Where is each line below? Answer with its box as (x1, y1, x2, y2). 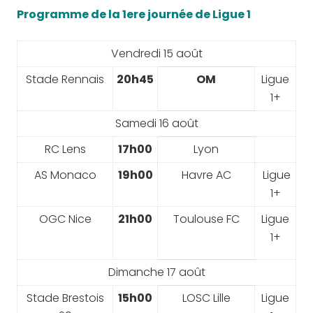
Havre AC (181, 167, 231, 183)
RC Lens (44, 141, 86, 157)
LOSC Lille (182, 290, 231, 306)
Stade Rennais (26, 71, 104, 87)
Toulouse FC (173, 211, 240, 227)
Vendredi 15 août (110, 45, 203, 61)
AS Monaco (34, 167, 96, 183)
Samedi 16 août (115, 115, 198, 131)
